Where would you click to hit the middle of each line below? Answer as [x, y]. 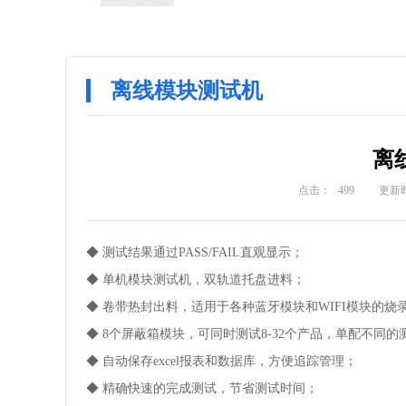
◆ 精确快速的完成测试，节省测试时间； [202, 388]
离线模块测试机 [187, 91]
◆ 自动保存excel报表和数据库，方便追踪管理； [222, 361]
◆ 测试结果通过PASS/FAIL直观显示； [195, 252]
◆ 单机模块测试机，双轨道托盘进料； [196, 280]
